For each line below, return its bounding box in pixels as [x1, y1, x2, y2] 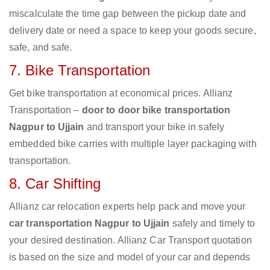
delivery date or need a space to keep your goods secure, [9, 25, 256, 36]
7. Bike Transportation [9, 62, 151, 79]
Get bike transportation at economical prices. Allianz [9, 88, 233, 99]
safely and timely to [169, 218, 256, 229]
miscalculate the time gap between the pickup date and [9, 8, 246, 19]
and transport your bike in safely [84, 122, 225, 133]
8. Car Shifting [9, 175, 101, 192]
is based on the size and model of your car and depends [9, 252, 251, 263]
